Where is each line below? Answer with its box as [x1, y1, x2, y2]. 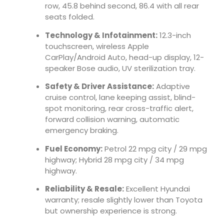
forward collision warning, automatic [45, 114, 179, 125]
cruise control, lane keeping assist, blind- [45, 92, 195, 103]
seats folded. [45, 11, 94, 22]
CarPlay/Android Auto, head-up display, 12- [45, 51, 204, 62]
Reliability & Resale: [45, 183, 124, 194]
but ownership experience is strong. [45, 205, 177, 216]
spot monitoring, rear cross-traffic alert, [45, 103, 193, 114]
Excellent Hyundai [124, 183, 190, 194]
